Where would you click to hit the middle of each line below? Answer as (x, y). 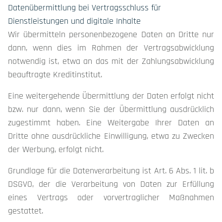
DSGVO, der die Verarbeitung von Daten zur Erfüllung (111, 184)
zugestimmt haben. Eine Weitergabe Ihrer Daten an (111, 123)
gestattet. (26, 211)
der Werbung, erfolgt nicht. (56, 149)
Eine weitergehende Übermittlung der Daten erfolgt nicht (111, 96)
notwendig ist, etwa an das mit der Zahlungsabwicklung (111, 61)
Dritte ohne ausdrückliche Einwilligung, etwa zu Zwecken (111, 136)
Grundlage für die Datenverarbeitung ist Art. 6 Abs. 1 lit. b (111, 171)
